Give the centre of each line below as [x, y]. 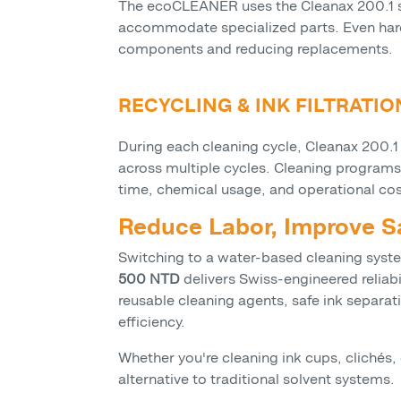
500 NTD [149, 279]
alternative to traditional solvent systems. [256, 380]
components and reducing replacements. [256, 49]
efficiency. [152, 322]
